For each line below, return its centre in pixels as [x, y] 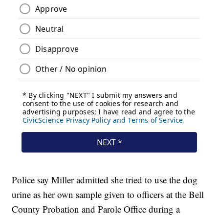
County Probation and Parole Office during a [96, 209]
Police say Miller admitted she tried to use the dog [105, 180]
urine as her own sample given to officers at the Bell [108, 195]
